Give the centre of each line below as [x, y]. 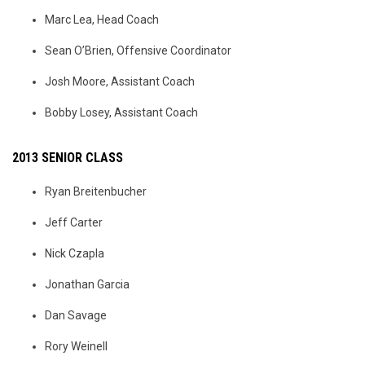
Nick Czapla [75, 254]
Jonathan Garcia [87, 285]
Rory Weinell [76, 347]
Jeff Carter [74, 223]
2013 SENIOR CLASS [68, 158]
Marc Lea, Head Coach [102, 20]
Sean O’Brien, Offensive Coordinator [138, 51]
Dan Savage [76, 316]
